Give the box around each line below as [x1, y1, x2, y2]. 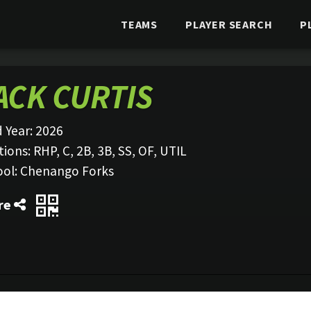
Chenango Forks [20, 162, 114, 179]
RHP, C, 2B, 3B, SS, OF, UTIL [33, 142, 187, 159]
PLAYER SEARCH [185, 17, 273, 31]
